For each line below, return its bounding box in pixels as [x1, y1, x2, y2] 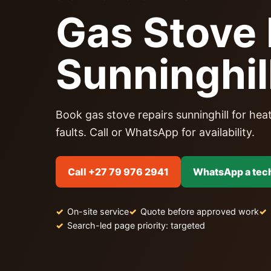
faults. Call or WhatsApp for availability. [56, 125, 255, 139]
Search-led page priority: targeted [67, 220, 205, 230]
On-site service [67, 206, 129, 217]
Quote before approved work [140, 206, 259, 217]
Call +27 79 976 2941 [68, 165, 169, 178]
